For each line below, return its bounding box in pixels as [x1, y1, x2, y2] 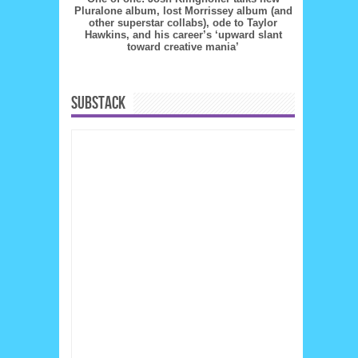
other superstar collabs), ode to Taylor [89, 17, 277, 30]
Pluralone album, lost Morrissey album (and [74, 5, 292, 18]
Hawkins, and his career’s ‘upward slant [84, 29, 282, 42]
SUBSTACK [71, 93, 125, 115]
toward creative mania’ [127, 41, 239, 54]
